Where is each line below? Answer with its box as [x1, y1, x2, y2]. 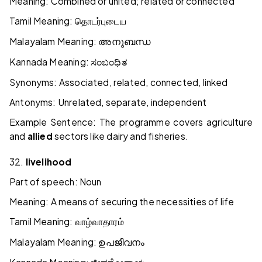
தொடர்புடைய [74, 16, 126, 27]
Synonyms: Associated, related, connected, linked [9, 77, 228, 88]
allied [27, 130, 53, 142]
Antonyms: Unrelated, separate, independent [9, 96, 207, 108]
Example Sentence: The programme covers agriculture [9, 116, 253, 128]
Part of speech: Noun [9, 176, 102, 188]
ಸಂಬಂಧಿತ [91, 57, 127, 68]
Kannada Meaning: [9, 56, 91, 68]
